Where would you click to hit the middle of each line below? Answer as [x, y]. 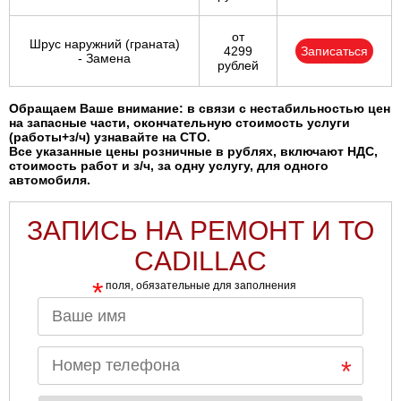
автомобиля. [50, 180]
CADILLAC [200, 261]
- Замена [104, 59]
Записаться [334, 51]
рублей [238, 66]
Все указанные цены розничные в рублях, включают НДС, [193, 152]
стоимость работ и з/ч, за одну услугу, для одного [169, 166]
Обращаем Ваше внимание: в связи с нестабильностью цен [200, 109]
